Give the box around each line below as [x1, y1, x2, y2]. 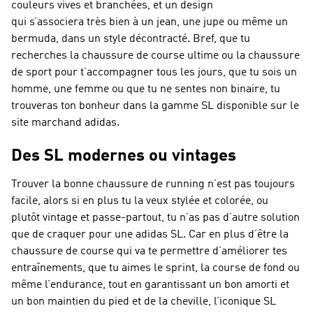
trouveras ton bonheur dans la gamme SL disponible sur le [11, 101, 299, 112]
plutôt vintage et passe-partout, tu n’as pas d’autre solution [11, 212, 300, 224]
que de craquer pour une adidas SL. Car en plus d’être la [11, 229, 289, 240]
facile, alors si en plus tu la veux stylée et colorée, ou [11, 196, 268, 207]
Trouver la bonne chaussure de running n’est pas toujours [11, 179, 295, 190]
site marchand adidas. [11, 117, 119, 129]
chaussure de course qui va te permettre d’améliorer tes [11, 246, 287, 257]
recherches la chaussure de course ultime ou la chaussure [11, 50, 300, 61]
